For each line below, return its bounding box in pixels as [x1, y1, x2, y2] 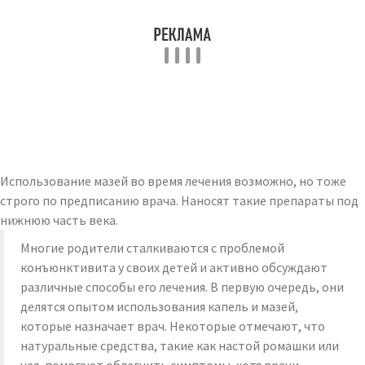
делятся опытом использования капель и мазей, [20, 298, 298, 314]
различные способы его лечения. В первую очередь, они [20, 279, 344, 295]
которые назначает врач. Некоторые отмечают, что [20, 318, 325, 334]
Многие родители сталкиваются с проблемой [20, 240, 284, 256]
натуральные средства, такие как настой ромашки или [20, 337, 339, 354]
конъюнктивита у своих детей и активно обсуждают [20, 259, 328, 275]
